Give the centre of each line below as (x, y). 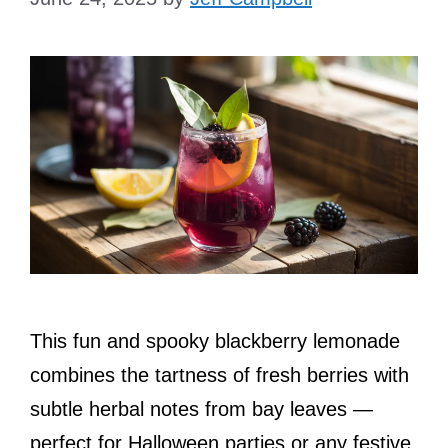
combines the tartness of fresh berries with (219, 374)
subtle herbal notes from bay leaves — (201, 408)
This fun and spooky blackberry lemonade (215, 340)
